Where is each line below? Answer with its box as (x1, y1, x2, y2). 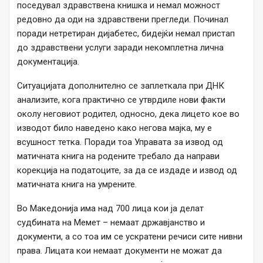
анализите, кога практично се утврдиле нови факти (17, 95, 225, 106)
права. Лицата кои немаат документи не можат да (17, 245, 222, 257)
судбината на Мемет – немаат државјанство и (17, 217, 205, 228)
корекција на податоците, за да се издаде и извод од (17, 165, 237, 176)
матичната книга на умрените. (17, 179, 137, 190)
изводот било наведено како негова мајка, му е (17, 123, 212, 134)
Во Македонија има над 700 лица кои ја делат (17, 203, 204, 214)
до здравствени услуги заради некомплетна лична (17, 42, 224, 53)
